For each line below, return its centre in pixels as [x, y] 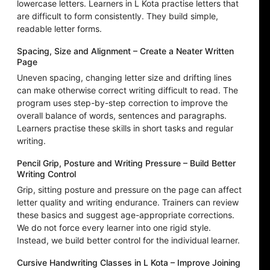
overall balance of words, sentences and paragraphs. [122, 116]
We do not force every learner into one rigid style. [114, 228]
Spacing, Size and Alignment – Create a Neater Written [125, 51]
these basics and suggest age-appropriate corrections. [126, 215]
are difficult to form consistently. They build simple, [118, 16]
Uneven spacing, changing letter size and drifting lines [124, 78]
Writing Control [46, 174]
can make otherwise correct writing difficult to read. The [127, 90]
